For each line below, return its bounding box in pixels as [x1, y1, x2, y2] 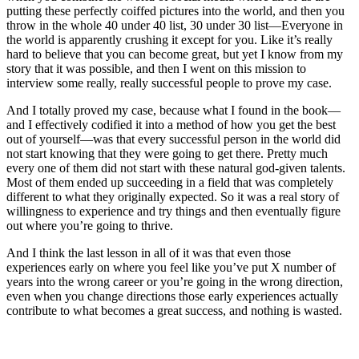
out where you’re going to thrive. [6, 218, 173, 232]
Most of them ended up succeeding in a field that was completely [6, 175, 333, 189]
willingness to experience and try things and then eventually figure [6, 204, 341, 218]
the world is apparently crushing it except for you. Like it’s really [6, 32, 333, 46]
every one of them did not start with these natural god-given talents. [6, 160, 345, 175]
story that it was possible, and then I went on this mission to [6, 61, 306, 75]
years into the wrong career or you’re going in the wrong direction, [6, 274, 343, 288]
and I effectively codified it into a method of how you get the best [6, 117, 336, 131]
